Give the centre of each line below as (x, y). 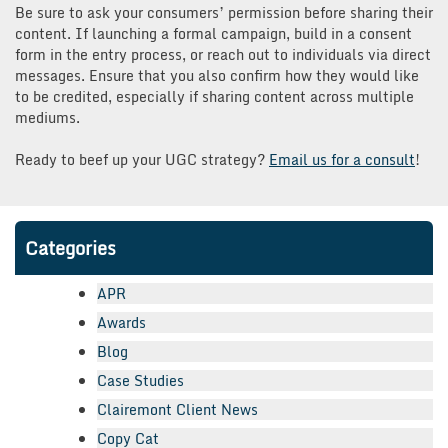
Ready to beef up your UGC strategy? (142, 159)
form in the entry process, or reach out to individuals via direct (223, 54)
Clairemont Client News (177, 409)
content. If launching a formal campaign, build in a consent (213, 33)
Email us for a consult (342, 159)
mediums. (47, 117)
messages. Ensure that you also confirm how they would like (217, 75)
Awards (121, 322)
